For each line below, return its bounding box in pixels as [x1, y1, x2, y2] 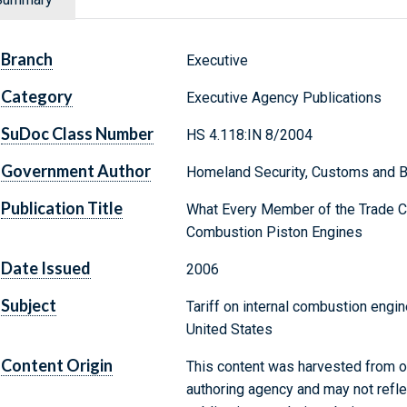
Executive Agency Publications [185, 89, 382, 107]
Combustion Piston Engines [185, 223, 362, 242]
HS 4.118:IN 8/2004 [185, 126, 313, 144]
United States [185, 321, 273, 339]
